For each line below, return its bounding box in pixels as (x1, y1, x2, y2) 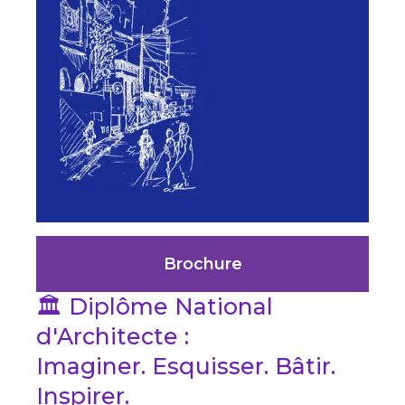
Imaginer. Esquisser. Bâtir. (36, 353, 335, 381)
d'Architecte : (36, 323, 189, 351)
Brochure (163, 254, 242, 275)
